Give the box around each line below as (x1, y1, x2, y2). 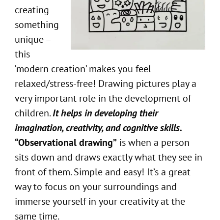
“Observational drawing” (15, 136, 117, 149)
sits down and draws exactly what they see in (15, 150, 202, 164)
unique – (15, 32, 51, 46)
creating (15, 3, 49, 16)
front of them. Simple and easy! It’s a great (15, 165, 191, 178)
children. (15, 106, 53, 119)
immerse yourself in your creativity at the (15, 194, 185, 208)
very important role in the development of (15, 91, 191, 105)
